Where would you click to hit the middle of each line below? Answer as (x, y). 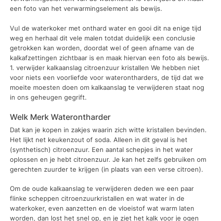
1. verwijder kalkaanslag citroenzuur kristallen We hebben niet (105, 67)
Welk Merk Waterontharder (60, 117)
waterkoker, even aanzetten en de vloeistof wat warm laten (102, 208)
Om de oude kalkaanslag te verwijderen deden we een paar (102, 189)
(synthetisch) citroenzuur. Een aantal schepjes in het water (101, 149)
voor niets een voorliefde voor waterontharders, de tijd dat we (107, 77)
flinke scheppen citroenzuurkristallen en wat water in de (97, 199)
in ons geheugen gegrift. (48, 97)
